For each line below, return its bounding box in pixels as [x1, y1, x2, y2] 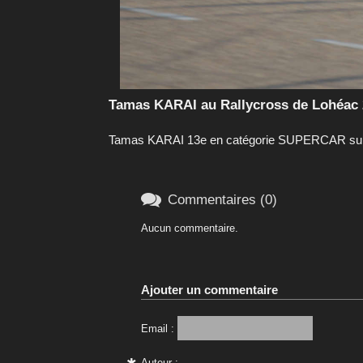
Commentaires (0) [168, 192, 278, 208]
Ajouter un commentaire [141, 282, 279, 297]
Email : [141, 322, 175, 335]
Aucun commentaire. [141, 221, 239, 234]
